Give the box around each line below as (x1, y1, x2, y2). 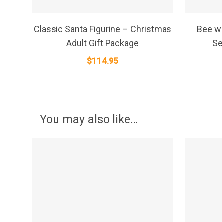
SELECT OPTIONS (67, 17, 115, 26)
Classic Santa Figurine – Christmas (34, 24, 172, 35)
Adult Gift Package (66, 38, 139, 49)
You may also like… (40, 112, 138, 126)
